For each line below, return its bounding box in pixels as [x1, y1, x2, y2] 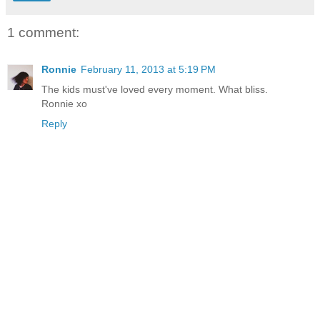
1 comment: [7, 24, 79, 40]
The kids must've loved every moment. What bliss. [41, 84, 268, 96]
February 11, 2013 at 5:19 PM [81, 64, 216, 76]
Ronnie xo [41, 98, 87, 110]
